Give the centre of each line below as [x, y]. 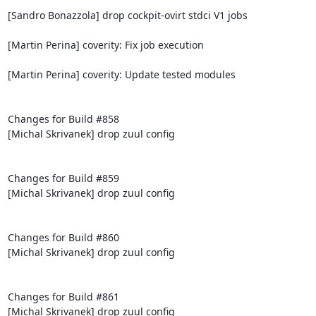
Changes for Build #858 [63, 119]
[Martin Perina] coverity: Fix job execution [105, 44]
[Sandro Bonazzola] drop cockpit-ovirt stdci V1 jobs [127, 15]
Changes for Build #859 [63, 178]
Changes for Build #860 [63, 237]
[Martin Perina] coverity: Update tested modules [121, 74]
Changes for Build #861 [63, 296]
